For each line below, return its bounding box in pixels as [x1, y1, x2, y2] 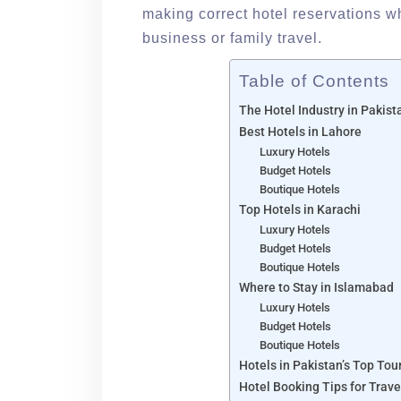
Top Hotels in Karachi [239, 202, 361, 218]
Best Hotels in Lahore [239, 124, 362, 141]
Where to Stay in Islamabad [239, 280, 394, 296]
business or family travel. [142, 30, 322, 47]
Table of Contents [239, 72, 389, 91]
